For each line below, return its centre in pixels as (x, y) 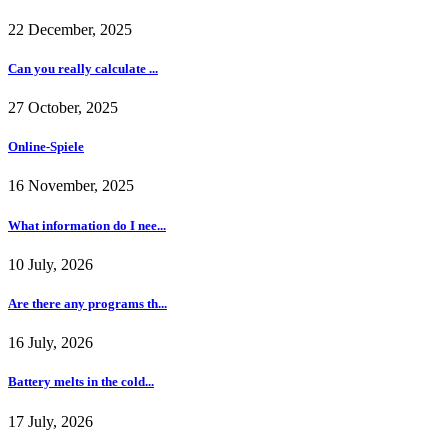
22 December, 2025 (70, 29)
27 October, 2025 (63, 108)
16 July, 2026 (50, 343)
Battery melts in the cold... (81, 382)
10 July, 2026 (50, 264)
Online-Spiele (46, 147)
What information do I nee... (87, 225)
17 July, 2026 (50, 421)
